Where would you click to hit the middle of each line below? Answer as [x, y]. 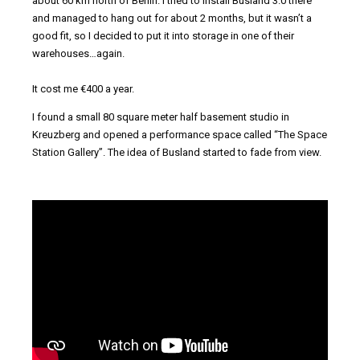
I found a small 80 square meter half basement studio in [161, 117]
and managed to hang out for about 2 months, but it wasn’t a [172, 18]
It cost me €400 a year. [83, 88]
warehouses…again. [78, 53]
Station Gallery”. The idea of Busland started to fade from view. [177, 152]
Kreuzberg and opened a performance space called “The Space [180, 134]
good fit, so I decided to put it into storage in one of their [163, 35]
